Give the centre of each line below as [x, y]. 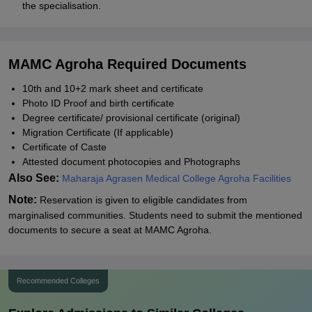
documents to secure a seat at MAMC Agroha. [110, 230]
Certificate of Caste [64, 147]
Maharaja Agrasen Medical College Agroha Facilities [177, 178]
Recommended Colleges [58, 281]
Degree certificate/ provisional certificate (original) [131, 118]
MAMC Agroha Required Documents [127, 64]
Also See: [34, 178]
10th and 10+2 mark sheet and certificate [113, 88]
